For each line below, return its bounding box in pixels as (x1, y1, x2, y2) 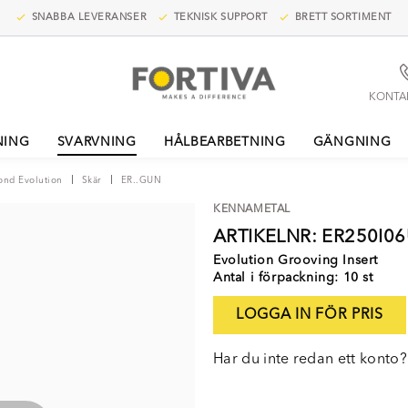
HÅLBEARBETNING (163, 136, 286, 148)
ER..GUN (120, 176, 161, 185)
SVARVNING (56, 136, 137, 148)
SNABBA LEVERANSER (28, 13, 148, 23)
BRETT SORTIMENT (291, 13, 392, 23)
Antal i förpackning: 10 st (213, 271, 373, 284)
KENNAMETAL (213, 204, 291, 215)
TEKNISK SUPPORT (170, 13, 268, 23)
